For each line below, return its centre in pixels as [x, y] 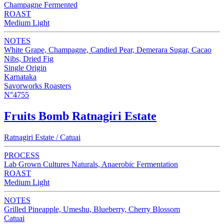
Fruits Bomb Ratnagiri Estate [80, 116]
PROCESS [22, 155]
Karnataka [20, 76]
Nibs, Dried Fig [29, 58]
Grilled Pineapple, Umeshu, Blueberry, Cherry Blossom [92, 209]
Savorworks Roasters [37, 85]
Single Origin [25, 67]
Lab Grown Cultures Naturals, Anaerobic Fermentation [91, 164]
